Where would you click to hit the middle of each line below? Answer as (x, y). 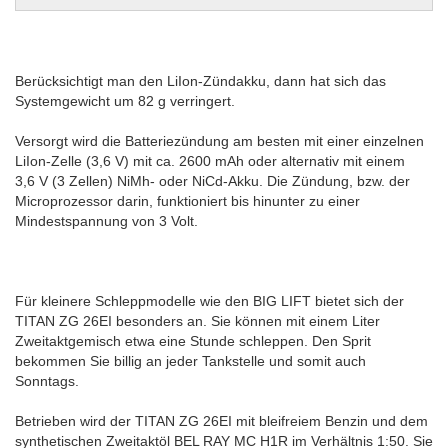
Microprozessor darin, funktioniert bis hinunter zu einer (187, 201)
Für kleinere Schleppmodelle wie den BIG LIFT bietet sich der (209, 301)
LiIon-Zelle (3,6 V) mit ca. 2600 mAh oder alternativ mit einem (210, 161)
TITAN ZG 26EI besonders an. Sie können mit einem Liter (197, 321)
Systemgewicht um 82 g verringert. (125, 101)
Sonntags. (47, 381)
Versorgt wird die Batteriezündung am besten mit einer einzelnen (219, 141)
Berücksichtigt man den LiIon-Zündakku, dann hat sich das (200, 81)
